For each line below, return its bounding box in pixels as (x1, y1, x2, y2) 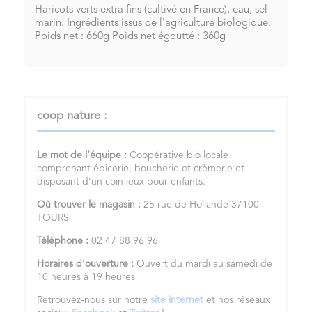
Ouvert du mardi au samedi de (136, 259, 272, 270)
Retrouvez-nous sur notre (37, 295, 150, 306)
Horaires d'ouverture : (37, 259, 136, 270)
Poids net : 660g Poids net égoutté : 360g (35, 31, 226, 42)
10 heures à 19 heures (37, 272, 138, 283)
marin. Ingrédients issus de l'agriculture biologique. (35, 18, 271, 29)
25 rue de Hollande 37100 (143, 200, 259, 210)
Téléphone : (37, 236, 91, 247)
